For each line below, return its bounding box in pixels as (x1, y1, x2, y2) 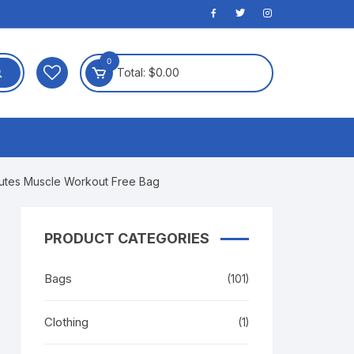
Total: (116, 66, 149, 80)
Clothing (44, 314, 88, 330)
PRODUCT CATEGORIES (44, 229, 209, 247)
